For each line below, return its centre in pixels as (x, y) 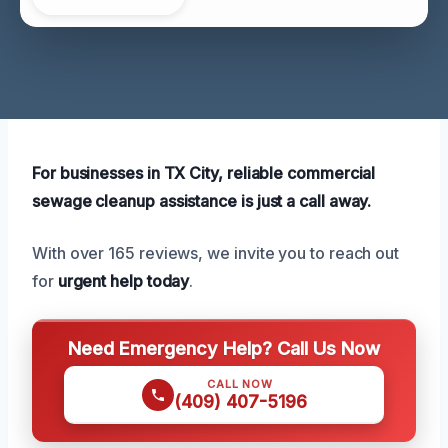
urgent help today (123, 280)
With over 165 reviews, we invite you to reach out (216, 252)
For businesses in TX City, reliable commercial (204, 172)
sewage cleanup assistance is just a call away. (202, 200)
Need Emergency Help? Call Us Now (224, 347)
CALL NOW (240, 383)
